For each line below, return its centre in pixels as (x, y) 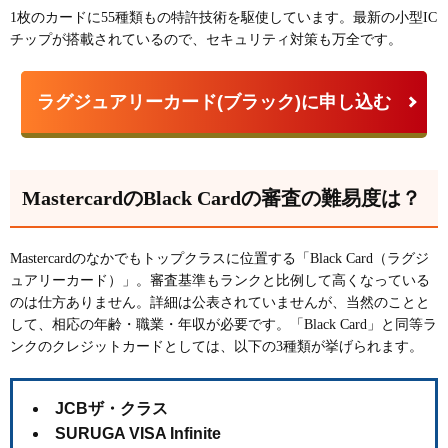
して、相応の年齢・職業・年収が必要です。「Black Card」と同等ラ (223, 324)
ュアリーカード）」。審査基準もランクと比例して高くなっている (220, 280)
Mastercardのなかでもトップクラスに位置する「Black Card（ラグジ (219, 258)
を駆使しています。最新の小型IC (332, 17)
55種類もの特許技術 (164, 17)
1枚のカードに (55, 17)
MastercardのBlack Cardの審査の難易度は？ (221, 197)
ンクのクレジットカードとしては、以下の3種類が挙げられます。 (216, 346)
